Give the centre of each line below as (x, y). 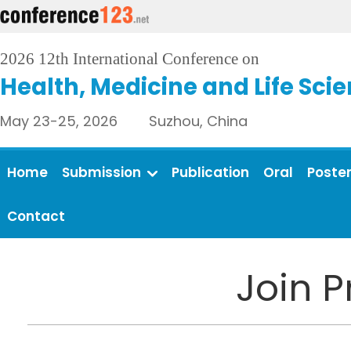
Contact (36, 216)
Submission (101, 172)
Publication (210, 172)
